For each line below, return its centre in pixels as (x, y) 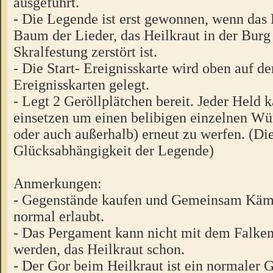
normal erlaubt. (59, 216)
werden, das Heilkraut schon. (99, 249)
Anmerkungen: (58, 183)
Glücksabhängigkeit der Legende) (114, 151)
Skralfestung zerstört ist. (85, 52)
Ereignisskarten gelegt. (81, 85)
